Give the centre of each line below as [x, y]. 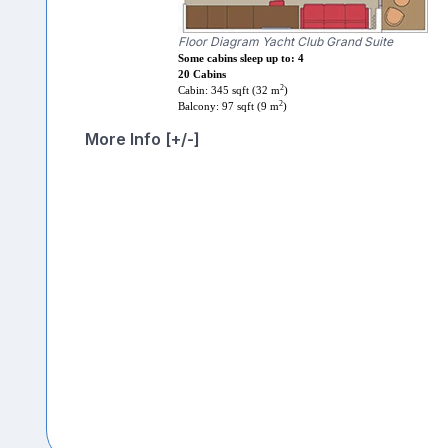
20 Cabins [201, 75]
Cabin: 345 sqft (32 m [228, 91]
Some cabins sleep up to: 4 [240, 59]
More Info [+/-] [142, 139]
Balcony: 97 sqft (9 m [228, 107]
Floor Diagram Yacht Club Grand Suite [285, 42]
